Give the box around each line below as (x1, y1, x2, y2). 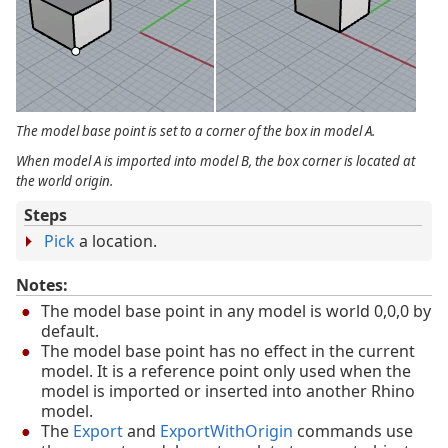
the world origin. (16, 172, 113, 191)
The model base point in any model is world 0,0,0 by (41, 300, 431, 323)
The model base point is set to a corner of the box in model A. (16, 122, 375, 141)
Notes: (16, 274, 68, 297)
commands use (293, 420, 413, 443)
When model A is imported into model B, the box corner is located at (16, 152, 415, 171)
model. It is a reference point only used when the (41, 360, 411, 383)
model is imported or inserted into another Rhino (41, 380, 415, 403)
